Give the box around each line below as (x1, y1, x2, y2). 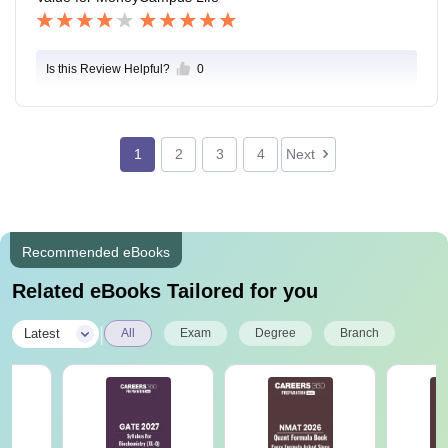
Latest (24, 326, 60, 342)
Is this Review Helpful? (46, 62, 170, 77)
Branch (340, 326, 379, 341)
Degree (255, 326, 296, 341)
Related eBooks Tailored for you (12, 280, 318, 303)
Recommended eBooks (22, 244, 170, 261)
